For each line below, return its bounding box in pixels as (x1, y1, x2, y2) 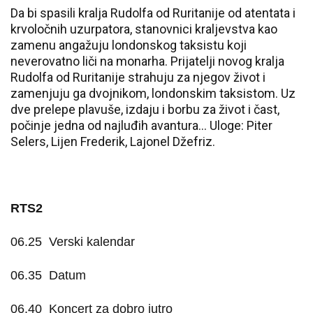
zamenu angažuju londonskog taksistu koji (10, 38, 247, 52)
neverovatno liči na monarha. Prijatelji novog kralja (10, 54, 284, 68)
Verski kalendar (49, 235, 135, 249)
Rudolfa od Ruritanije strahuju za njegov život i (10, 70, 265, 85)
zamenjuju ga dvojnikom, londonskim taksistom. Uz (10, 86, 296, 101)
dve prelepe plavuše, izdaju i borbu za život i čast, (10, 102, 279, 117)
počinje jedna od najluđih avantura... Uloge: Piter (10, 118, 272, 133)
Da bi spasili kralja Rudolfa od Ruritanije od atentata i (10, 6, 296, 20)
